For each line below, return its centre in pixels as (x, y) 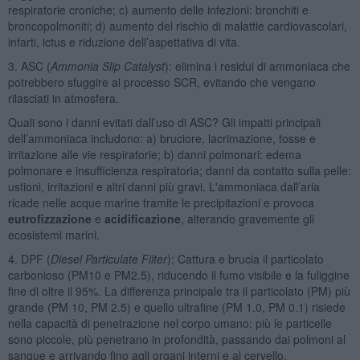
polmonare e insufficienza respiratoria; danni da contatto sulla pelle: (179, 170)
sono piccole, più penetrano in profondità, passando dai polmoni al (176, 339)
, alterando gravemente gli (247, 218)
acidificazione (142, 218)
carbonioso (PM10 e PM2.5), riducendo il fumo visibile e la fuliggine (178, 274)
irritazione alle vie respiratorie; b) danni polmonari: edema (154, 154)
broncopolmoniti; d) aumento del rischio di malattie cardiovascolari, (177, 25)
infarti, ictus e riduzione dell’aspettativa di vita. (124, 41)
